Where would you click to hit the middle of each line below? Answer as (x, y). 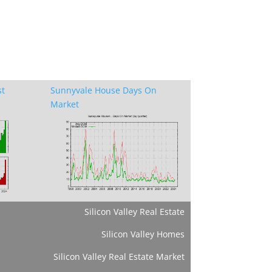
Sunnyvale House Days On (104, 90)
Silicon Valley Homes (143, 234)
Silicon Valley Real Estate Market (119, 256)
